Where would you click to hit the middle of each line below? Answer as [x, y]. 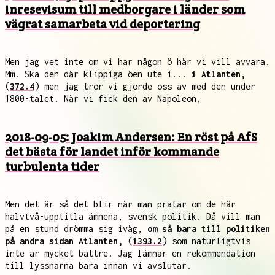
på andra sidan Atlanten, [64, 241]
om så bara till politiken [209, 229]
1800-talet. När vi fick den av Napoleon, [103, 99]
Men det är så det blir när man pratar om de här [120, 204]
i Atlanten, [219, 74]
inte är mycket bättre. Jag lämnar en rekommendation [130, 253]
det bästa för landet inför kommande [112, 152]
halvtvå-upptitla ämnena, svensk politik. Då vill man [133, 216]
